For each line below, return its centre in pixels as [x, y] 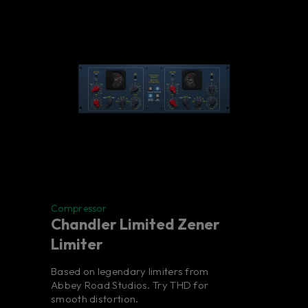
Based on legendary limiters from [130, 272]
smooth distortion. [95, 299]
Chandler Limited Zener [135, 224]
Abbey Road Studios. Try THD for [130, 285]
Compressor [79, 209]
